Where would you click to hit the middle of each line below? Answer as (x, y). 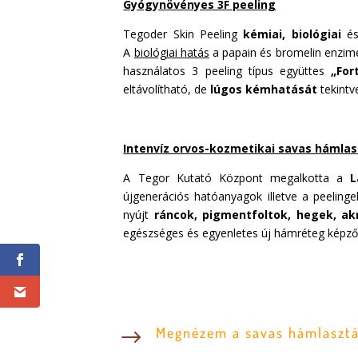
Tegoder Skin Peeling (180, 34)
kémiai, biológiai (292, 34)
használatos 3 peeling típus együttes (224, 71)
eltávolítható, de (165, 89)
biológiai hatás (171, 53)
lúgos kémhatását (264, 89)
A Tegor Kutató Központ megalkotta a (233, 178)
